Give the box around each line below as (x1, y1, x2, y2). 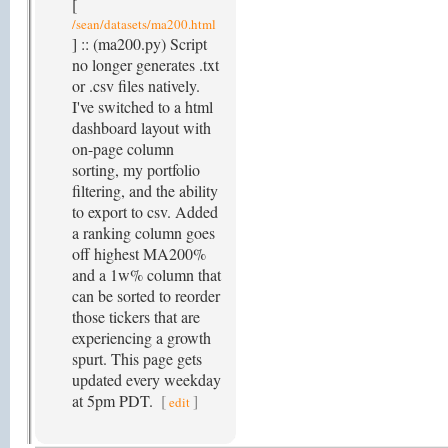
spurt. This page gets (72, 348, 202, 369)
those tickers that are (72, 306, 200, 327)
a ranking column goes (72, 222, 215, 243)
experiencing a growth (72, 327, 211, 348)
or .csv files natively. (72, 75, 200, 96)
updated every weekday (72, 369, 221, 390)
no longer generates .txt (72, 54, 219, 75)
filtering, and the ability (72, 180, 218, 201)
